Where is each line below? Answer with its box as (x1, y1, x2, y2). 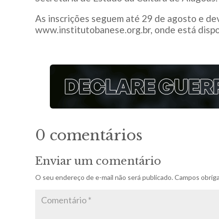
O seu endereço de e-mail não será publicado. (35, 173, 173, 181)
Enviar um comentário (35, 154, 161, 168)
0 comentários (35, 126, 142, 144)
